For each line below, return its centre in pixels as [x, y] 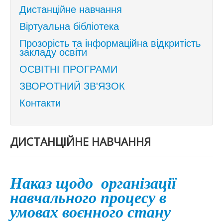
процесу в [133, 198]
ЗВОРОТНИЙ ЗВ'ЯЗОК [72, 85]
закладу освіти [53, 52]
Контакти [40, 102]
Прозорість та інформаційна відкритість [110, 43]
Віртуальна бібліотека [69, 26]
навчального [55, 198]
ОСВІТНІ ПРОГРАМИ [68, 68]
